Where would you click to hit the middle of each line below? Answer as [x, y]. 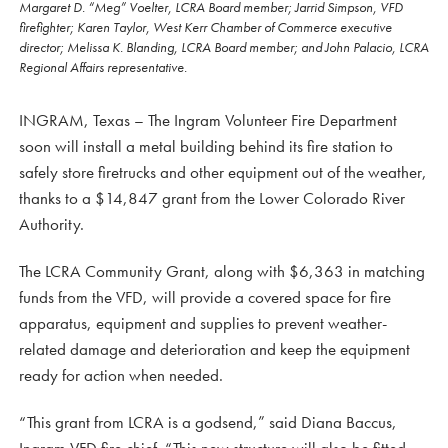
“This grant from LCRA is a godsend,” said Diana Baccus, [208, 422]
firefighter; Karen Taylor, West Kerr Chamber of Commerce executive [205, 27]
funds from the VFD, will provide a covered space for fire [205, 297]
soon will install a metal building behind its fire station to [206, 146]
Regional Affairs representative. [103, 67]
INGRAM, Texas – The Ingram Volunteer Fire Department [208, 120]
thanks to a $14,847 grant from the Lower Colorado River [212, 198]
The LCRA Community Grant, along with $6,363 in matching [222, 271]
